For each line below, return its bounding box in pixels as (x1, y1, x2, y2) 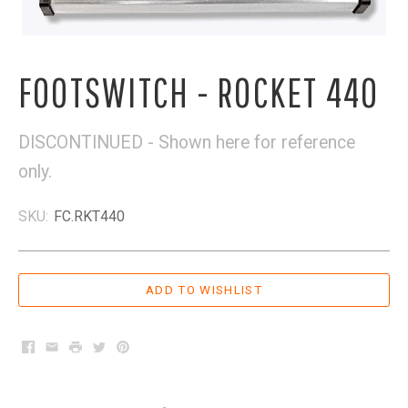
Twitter (93, 337, 147, 359)
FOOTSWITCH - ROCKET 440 (18, 67, 380, 116)
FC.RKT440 (54, 207, 125, 225)
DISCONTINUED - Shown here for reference (18, 131, 355, 153)
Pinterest (117, 337, 186, 359)
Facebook (22, 337, 97, 359)
